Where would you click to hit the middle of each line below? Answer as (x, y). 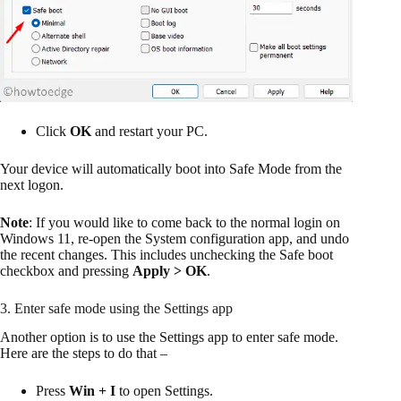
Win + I (94, 391)
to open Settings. (166, 391)
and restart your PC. (149, 131)
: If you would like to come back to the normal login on (184, 222)
